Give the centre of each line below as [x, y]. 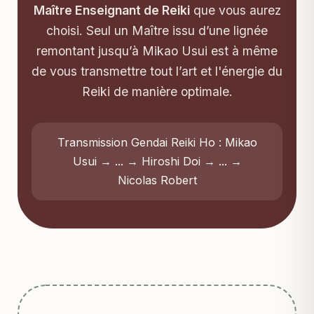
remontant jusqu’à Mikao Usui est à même [157, 51]
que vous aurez [235, 10]
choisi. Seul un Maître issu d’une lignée [157, 30]
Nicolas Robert [157, 180]
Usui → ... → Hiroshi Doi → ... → [157, 161]
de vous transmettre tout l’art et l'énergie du [157, 71]
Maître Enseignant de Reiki [111, 10]
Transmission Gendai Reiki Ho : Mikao [157, 142]
